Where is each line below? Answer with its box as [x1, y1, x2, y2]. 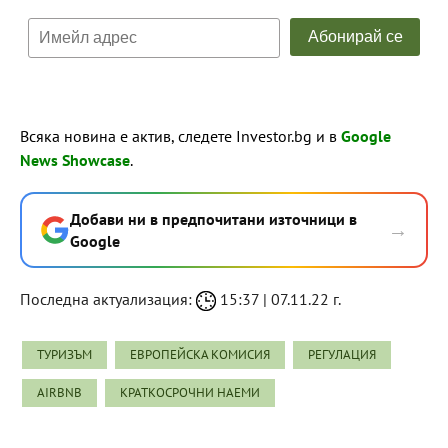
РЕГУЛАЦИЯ [308, 345, 376, 363]
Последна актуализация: [20, 288, 196, 309]
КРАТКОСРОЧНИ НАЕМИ [120, 383, 260, 401]
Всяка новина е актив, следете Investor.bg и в [20, 125, 341, 146]
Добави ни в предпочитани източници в [70, 208, 357, 229]
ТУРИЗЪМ [37, 345, 92, 363]
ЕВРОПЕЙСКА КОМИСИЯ [130, 345, 270, 363]
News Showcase [20, 149, 130, 170]
